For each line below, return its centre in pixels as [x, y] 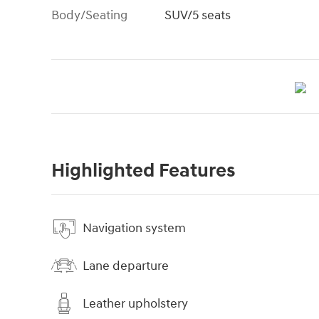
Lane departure [126, 266]
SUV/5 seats [198, 16]
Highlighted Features [143, 171]
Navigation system [134, 228]
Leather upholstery [135, 303]
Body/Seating [89, 16]
